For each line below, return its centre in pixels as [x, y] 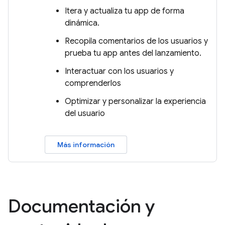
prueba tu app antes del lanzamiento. [133, 53]
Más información [86, 145]
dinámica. [82, 23]
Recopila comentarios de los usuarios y [136, 41]
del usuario [85, 114]
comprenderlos [93, 83]
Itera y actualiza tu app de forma [125, 11]
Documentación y [81, 206]
